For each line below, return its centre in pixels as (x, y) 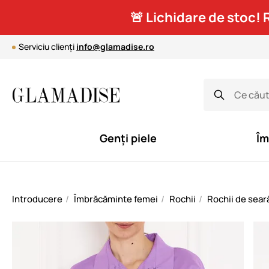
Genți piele (128, 138)
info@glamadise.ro (115, 47)
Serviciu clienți (47, 47)
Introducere (37, 199)
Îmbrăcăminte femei (116, 199)
